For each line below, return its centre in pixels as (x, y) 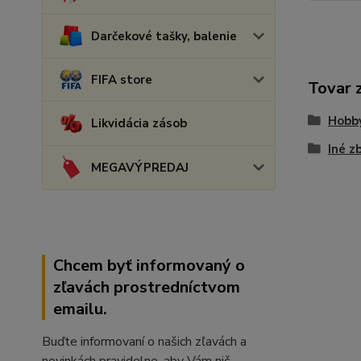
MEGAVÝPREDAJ (140, 168)
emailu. (80, 309)
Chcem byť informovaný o (149, 266)
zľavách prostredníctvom (147, 287)
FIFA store (122, 80)
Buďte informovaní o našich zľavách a (144, 342)
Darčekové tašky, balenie (164, 36)
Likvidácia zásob (139, 123)
